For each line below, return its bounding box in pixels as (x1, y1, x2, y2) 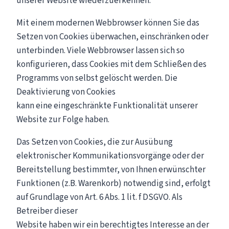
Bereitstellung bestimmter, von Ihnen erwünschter (16, 163, 205, 176)
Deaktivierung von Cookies (16, 85, 116, 98)
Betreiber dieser (16, 204, 78, 217)
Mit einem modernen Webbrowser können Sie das (16, 16, 199, 29)
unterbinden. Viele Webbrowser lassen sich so (16, 44, 185, 57)
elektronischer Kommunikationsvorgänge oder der (16, 149, 204, 162)
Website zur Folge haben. (16, 113, 109, 126)
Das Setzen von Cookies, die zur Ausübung (16, 135, 173, 148)
